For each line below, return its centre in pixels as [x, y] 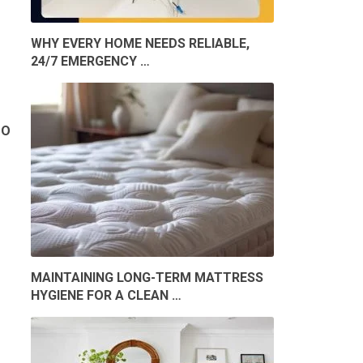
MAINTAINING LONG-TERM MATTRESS [147, 278]
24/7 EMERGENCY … [90, 62]
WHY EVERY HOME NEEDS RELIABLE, [140, 44]
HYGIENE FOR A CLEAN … [106, 296]
